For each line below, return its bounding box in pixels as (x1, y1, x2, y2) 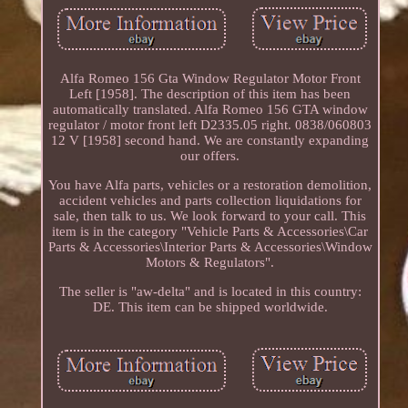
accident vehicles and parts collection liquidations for (58, 193, 362, 209)
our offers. (180, 148, 240, 164)
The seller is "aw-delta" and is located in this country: (58, 284, 362, 300)
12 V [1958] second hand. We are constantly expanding (51, 133, 370, 148)
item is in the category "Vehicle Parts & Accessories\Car (52, 224, 369, 240)
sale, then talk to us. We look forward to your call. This (54, 209, 367, 224)
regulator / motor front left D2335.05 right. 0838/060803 (48, 117, 372, 133)
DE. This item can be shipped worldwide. (92, 300, 328, 315)
